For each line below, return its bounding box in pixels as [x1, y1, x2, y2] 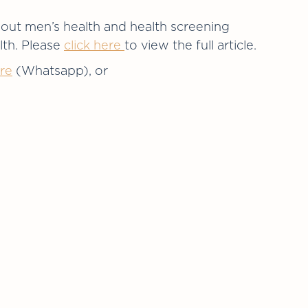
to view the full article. [124, 40, 256, 52]
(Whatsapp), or [12, 65, 108, 78]
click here [64, 40, 124, 52]
